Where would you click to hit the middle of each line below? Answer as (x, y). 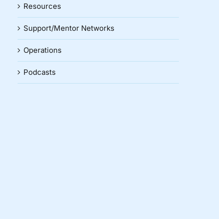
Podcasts (40, 72)
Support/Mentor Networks (69, 28)
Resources (42, 6)
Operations (43, 50)
